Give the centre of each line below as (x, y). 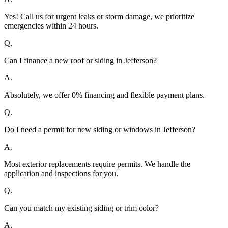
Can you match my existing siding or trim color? (81, 208)
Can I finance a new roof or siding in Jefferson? (80, 61)
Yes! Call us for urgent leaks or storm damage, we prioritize (99, 17)
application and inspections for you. (61, 174)
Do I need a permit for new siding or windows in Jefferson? (100, 130)
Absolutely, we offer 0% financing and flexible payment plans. (104, 95)
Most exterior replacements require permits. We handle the (97, 164)
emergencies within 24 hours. (51, 26)
